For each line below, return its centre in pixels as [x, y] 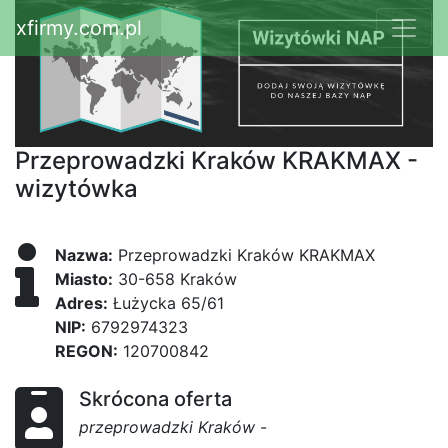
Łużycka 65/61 [166, 303]
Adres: [81, 303]
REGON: [86, 351]
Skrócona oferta [155, 399]
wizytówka [76, 189]
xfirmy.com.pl [79, 28]
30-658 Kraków [175, 279]
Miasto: [84, 279]
